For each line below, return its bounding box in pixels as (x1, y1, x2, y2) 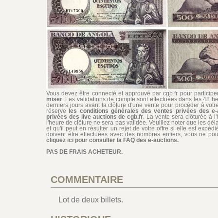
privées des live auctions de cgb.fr (46, 113, 144, 120)
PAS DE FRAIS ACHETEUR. (46, 148, 123, 155)
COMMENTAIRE (51, 174, 123, 185)
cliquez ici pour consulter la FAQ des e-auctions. (46, 137, 179, 144)
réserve (46, 108, 69, 114)
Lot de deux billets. (58, 196, 123, 204)
